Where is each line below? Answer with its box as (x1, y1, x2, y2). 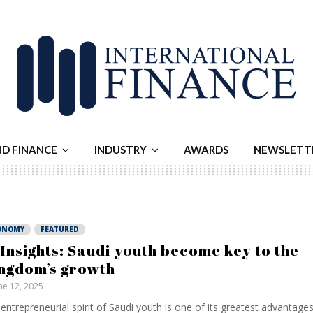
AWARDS (184, 143, 228, 156)
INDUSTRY (94, 143, 147, 156)
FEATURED (40, 224, 79, 234)
